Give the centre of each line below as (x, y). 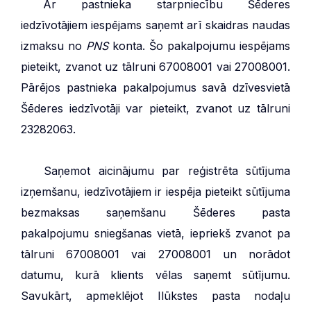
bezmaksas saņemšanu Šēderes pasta (155, 212)
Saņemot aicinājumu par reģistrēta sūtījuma (167, 170)
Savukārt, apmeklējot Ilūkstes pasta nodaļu (155, 295)
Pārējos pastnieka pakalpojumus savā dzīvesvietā (155, 87)
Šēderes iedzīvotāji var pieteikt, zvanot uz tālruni (155, 108)
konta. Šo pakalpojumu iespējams (199, 45)
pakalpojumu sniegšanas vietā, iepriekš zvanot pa (155, 233)
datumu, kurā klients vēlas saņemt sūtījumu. (155, 275)
